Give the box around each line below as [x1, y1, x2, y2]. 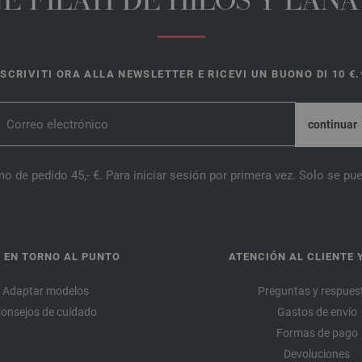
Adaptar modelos [2, 284, 89, 298]
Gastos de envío [276, 305, 357, 319]
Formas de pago [276, 326, 358, 340]
